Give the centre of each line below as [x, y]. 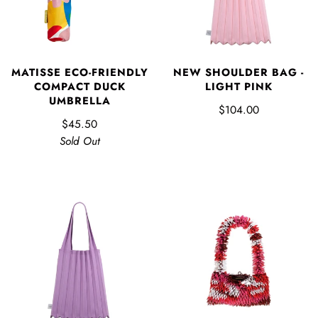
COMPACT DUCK [79, 86]
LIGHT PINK [238, 86]
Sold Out [79, 141]
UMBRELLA [79, 100]
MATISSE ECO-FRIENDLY [79, 72]
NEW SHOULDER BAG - [238, 72]
